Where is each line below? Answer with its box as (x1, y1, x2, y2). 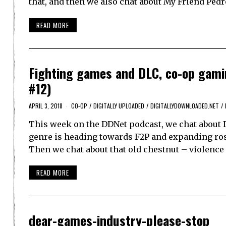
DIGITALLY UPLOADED (93, 101, 144, 110)
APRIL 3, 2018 (29, 101, 63, 110)
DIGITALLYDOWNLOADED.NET (150, 101, 219, 110)
